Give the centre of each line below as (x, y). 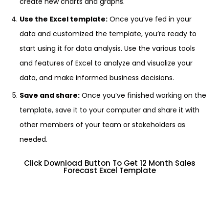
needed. (33, 139)
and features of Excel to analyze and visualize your (106, 63)
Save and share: (50, 95)
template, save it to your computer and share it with (109, 110)
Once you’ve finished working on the (143, 95)
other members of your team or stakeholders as (102, 125)
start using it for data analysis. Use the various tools (107, 48)
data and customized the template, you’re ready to (108, 34)
